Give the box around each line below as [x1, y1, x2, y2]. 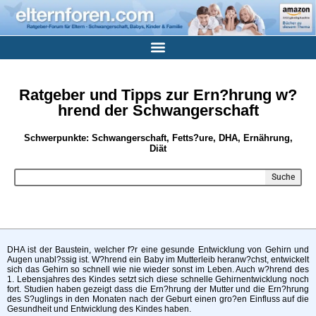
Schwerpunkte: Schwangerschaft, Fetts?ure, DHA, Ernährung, [23, 132, 293, 143]
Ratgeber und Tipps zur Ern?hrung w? [19, 85, 297, 104]
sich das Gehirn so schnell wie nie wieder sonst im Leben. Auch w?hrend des [7, 264, 309, 274]
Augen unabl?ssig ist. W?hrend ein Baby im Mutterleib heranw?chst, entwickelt [7, 254, 309, 265]
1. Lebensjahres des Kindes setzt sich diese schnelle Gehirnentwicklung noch [7, 274, 309, 284]
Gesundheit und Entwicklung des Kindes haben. [7, 303, 191, 314]
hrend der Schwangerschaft [57, 101, 259, 119]
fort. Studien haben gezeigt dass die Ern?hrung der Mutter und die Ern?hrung [7, 284, 309, 294]
